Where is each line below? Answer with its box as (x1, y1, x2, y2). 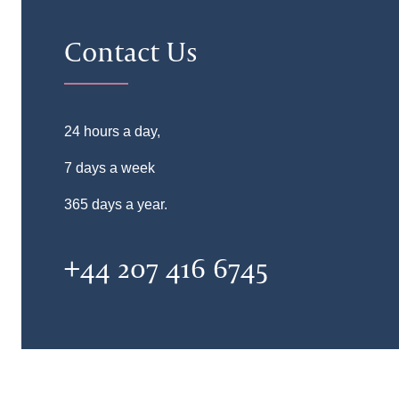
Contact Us (64, 33, 198, 69)
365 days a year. (64, 197, 167, 212)
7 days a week (64, 160, 155, 175)
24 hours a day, (64, 124, 160, 139)
